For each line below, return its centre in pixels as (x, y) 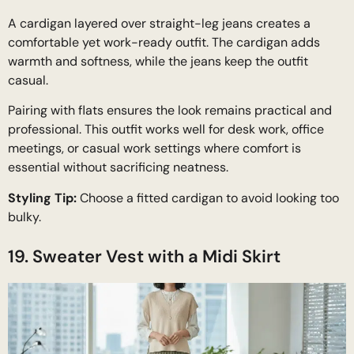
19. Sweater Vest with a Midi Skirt (144, 256)
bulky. (24, 217)
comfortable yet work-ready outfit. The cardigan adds (164, 42)
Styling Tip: (42, 198)
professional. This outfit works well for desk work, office (166, 130)
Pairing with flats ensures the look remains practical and (170, 111)
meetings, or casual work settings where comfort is (154, 149)
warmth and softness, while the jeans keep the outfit (158, 61)
